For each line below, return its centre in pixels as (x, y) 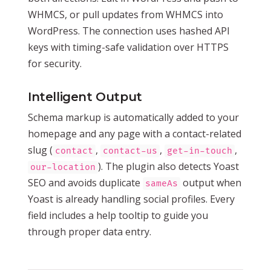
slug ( (40, 150)
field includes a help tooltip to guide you (118, 215)
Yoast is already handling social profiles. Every (131, 199)
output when (211, 182)
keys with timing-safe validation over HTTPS (128, 47)
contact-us (130, 151)
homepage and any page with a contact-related (135, 133)
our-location (63, 167)
